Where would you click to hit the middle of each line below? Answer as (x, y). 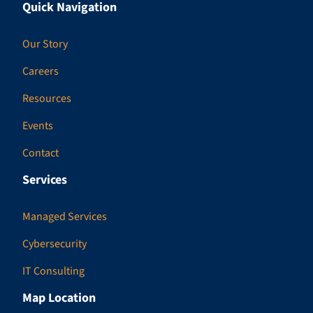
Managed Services (65, 217)
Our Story (45, 44)
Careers (41, 72)
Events (38, 126)
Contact (41, 153)
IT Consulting (53, 271)
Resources (47, 99)
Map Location (59, 298)
